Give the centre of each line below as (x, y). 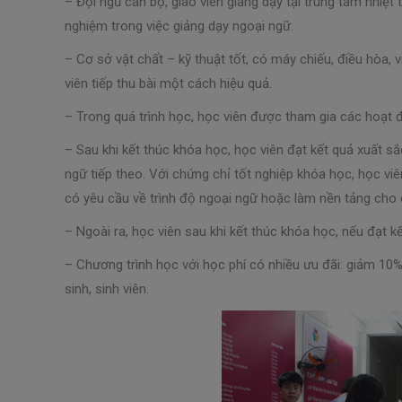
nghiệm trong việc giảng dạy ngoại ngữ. (179, 26)
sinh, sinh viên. (107, 288)
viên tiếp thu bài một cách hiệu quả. (168, 83)
